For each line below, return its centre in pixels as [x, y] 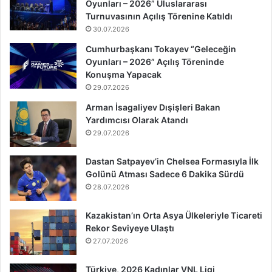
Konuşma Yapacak [124, 74]
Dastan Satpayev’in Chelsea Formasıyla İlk [172, 161]
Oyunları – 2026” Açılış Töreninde [155, 61]
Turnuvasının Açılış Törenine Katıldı [159, 16]
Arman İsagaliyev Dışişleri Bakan [153, 107]
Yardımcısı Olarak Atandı [137, 120]
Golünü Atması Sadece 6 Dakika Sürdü [165, 174]
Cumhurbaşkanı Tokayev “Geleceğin [161, 49]
